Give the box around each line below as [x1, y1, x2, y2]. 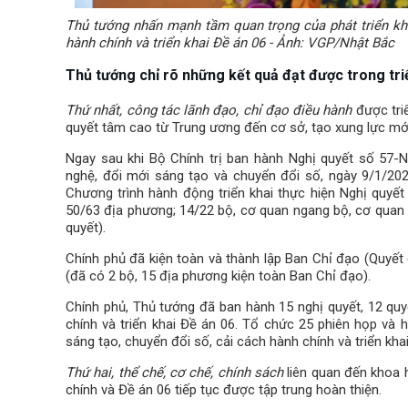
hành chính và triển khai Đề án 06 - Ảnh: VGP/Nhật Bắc [66, 34, 394, 51]
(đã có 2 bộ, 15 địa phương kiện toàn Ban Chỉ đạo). [66, 267, 371, 284]
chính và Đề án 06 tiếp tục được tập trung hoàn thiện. [66, 381, 382, 398]
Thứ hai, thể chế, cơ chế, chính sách [66, 363, 288, 381]
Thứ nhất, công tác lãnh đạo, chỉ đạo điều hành [66, 101, 356, 118]
